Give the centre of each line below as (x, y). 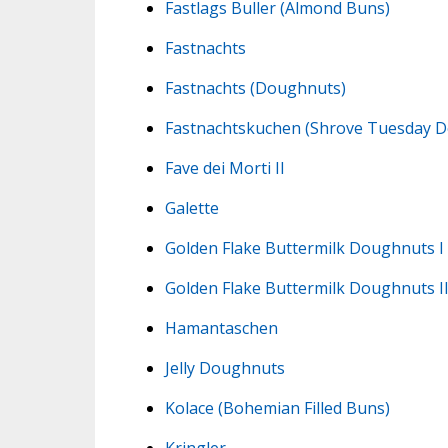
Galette (191, 207)
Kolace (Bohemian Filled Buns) (277, 407)
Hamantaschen (221, 327)
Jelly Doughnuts (224, 367)
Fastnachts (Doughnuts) (255, 87)
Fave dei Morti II (224, 167)
